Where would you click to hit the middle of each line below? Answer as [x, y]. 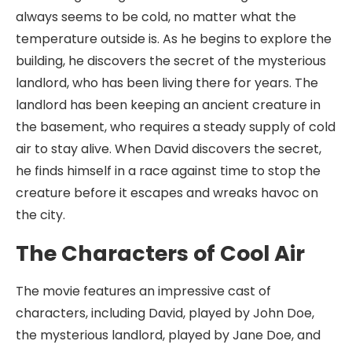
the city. [40, 215]
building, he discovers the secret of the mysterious [171, 61]
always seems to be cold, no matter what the [156, 17]
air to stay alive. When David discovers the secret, [169, 149]
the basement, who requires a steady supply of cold [176, 127]
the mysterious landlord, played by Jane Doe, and [168, 335]
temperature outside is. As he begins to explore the [174, 39]
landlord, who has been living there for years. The [167, 83]
